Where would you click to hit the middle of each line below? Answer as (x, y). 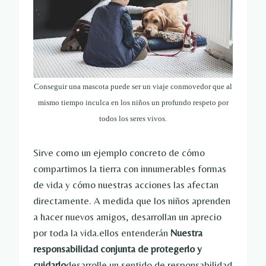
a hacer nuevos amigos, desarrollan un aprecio (127, 217)
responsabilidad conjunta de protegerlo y (118, 249)
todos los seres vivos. (133, 119)
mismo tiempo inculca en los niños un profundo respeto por (133, 103)
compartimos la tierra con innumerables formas (130, 169)
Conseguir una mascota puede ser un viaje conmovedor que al (133, 87)
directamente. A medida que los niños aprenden (132, 201)
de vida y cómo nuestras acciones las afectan (126, 185)
